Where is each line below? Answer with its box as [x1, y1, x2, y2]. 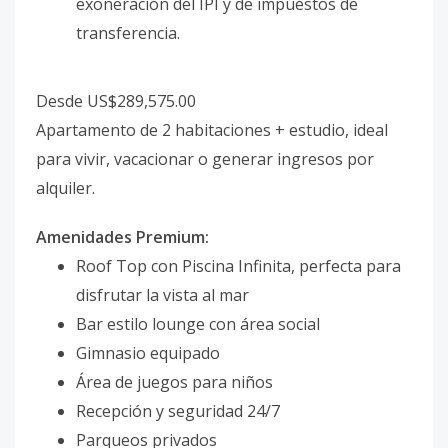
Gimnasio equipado [76, 342, 220, 364]
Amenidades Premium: [36, 226, 209, 248]
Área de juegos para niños [76, 371, 273, 393]
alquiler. [36, 177, 95, 199]
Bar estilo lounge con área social [76, 313, 320, 335]
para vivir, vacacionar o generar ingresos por [36, 148, 374, 170]
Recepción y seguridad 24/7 [76, 400, 280, 422]
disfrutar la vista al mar [76, 284, 249, 306]
